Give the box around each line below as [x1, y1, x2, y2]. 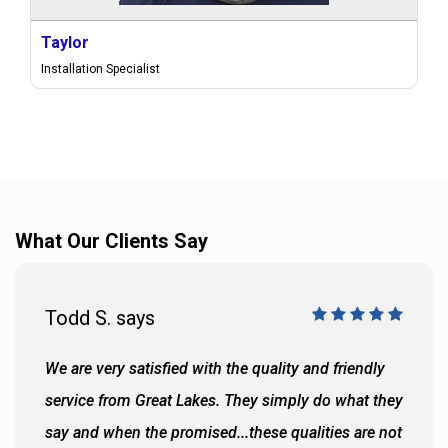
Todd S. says [45, 306, 155, 330]
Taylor [41, 33, 89, 52]
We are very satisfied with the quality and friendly [45, 359, 385, 378]
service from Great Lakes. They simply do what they [45, 391, 403, 410]
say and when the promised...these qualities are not [45, 423, 402, 442]
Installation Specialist [41, 62, 160, 76]
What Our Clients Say [15, 229, 208, 253]
